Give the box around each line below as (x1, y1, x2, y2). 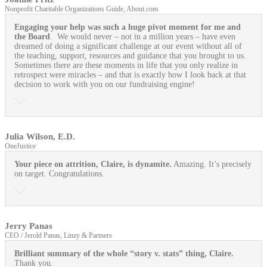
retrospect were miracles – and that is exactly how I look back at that (14, 70, 246, 79)
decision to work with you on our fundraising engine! (14, 79, 195, 89)
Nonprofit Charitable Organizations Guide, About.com (5, 4, 158, 13)
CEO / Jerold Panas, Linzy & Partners (5, 231, 112, 240)
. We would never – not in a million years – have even (50, 32, 235, 41)
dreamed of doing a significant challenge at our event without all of (14, 41, 242, 51)
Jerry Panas (5, 221, 52, 231)
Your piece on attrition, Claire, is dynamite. (14, 159, 172, 169)
